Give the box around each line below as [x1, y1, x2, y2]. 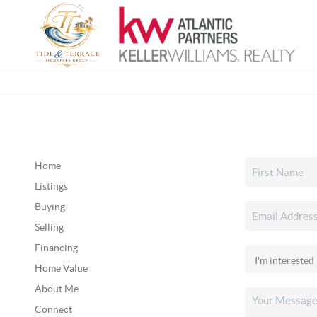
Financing [34, 242, 78, 253]
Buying [34, 201, 65, 212]
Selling [34, 221, 64, 233]
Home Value [34, 263, 88, 274]
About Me [34, 283, 79, 294]
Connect [34, 304, 72, 315]
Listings [34, 180, 68, 192]
